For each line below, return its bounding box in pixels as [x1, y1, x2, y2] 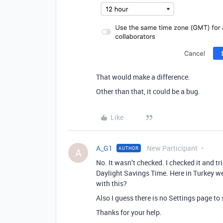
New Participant [147, 143, 198, 153]
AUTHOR [118, 145, 139, 151]
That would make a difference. [96, 72, 190, 82]
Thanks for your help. [96, 208, 162, 217]
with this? [96, 179, 127, 188]
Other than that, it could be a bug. [96, 87, 200, 96]
